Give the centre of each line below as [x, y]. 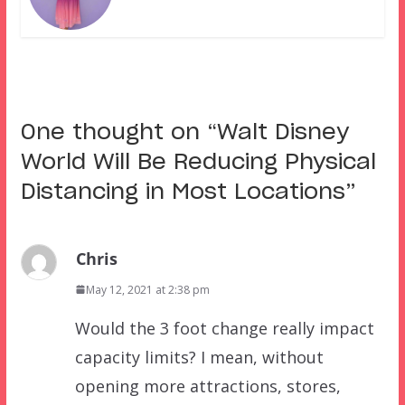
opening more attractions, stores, [207, 386]
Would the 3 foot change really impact [224, 328]
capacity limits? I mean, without [199, 357]
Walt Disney [283, 132]
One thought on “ [118, 132]
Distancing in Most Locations [183, 192]
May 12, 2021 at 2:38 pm [147, 289]
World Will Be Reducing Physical [198, 162]
